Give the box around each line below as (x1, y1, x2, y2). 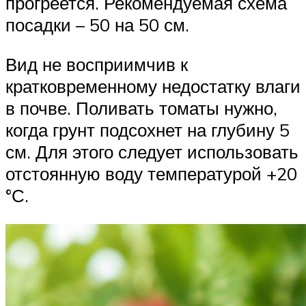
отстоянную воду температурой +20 (5, 163, 297, 185)
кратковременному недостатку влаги (5, 75, 301, 98)
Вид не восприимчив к (5, 53, 188, 76)
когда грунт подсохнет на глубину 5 (5, 119, 290, 141)
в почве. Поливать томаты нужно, (5, 97, 277, 120)
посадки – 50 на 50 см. (5, 14, 189, 36)
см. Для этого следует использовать (5, 141, 298, 163)
